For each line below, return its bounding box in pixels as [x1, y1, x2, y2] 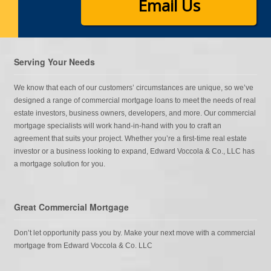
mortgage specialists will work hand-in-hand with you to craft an [13, 122, 221, 131]
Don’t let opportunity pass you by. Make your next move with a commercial [13, 229, 255, 238]
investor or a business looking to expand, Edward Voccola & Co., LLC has [13, 147, 255, 156]
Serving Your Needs [13, 55, 95, 68]
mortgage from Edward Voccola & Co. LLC [13, 241, 152, 250]
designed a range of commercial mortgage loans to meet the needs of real [13, 96, 256, 105]
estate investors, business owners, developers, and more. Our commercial [13, 109, 256, 118]
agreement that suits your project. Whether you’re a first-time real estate [13, 134, 247, 143]
